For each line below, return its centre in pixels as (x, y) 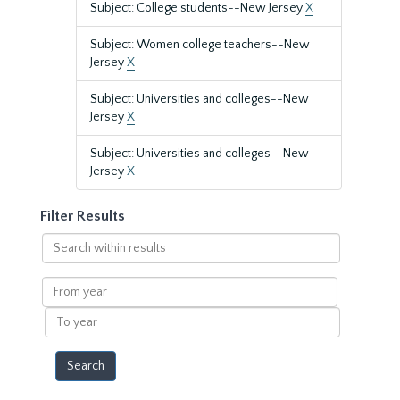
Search (60, 241)
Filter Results (83, 216)
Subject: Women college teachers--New (200, 45)
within (59, 259)
